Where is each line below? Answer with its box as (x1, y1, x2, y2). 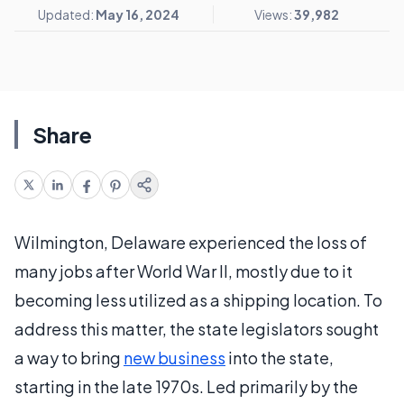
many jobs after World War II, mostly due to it (14, 261, 353, 281)
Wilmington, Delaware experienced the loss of (14, 232, 367, 252)
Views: (253, 6, 294, 23)
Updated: (37, 6, 96, 23)
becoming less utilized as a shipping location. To (14, 289, 382, 310)
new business (124, 347, 225, 368)
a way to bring (14, 347, 124, 368)
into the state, (225, 347, 334, 368)
